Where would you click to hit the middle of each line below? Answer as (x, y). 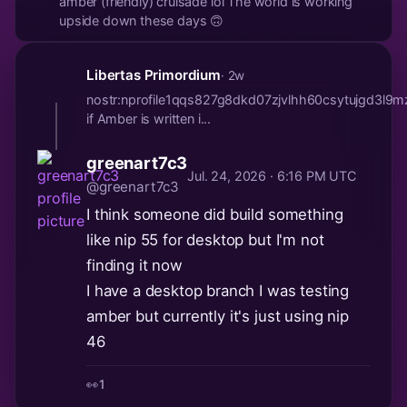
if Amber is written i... (149, 119)
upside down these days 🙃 (142, 21)
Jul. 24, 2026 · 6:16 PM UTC (272, 176)
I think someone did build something (215, 215)
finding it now (134, 266)
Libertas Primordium (154, 75)
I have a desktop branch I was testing (218, 291)
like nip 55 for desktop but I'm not (205, 240)
